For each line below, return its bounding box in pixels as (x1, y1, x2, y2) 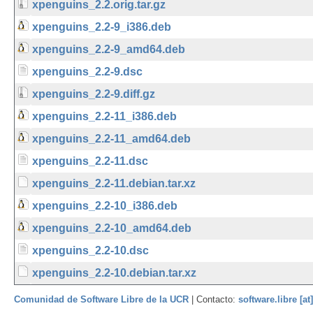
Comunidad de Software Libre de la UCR (14, 294, 191, 305)
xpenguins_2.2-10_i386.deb (32, 200, 177, 212)
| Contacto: (191, 294, 238, 305)
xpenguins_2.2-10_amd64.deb (32, 222, 191, 234)
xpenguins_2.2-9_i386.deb (32, 21, 171, 33)
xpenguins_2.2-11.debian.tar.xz (32, 177, 196, 189)
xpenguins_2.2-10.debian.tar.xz (32, 267, 196, 279)
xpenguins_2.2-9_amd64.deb (32, 43, 185, 55)
